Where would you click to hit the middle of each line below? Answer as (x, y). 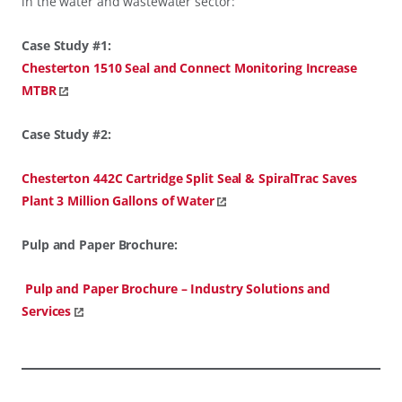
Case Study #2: (66, 134)
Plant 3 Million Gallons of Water (118, 200)
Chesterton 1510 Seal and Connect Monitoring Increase (189, 67)
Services (47, 310)
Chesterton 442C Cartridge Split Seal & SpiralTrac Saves (189, 178)
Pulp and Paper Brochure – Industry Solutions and (178, 288)
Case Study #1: (66, 45)
